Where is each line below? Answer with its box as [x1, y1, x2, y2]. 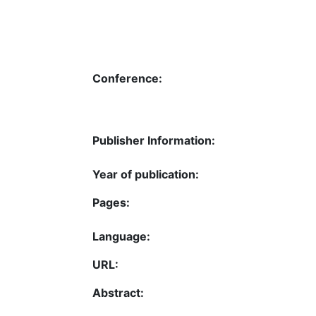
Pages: [92, 195, 130, 209]
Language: [92, 229, 150, 243]
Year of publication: [92, 167, 199, 181]
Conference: [92, 71, 162, 85]
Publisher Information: [92, 133, 215, 147]
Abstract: [92, 286, 144, 300]
